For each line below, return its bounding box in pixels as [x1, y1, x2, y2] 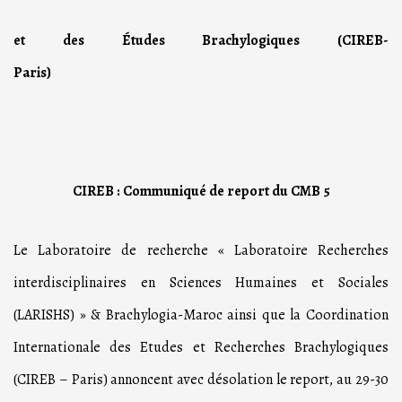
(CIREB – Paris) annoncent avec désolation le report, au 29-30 [13, 370, 389, 390]
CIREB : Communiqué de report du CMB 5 [72, 181, 330, 202]
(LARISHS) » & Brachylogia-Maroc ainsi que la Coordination [13, 305, 389, 326]
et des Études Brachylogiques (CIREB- [13, 31, 389, 51]
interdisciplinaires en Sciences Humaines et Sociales [13, 273, 389, 293]
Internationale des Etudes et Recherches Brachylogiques [13, 337, 389, 358]
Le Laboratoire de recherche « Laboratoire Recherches [13, 240, 389, 261]
